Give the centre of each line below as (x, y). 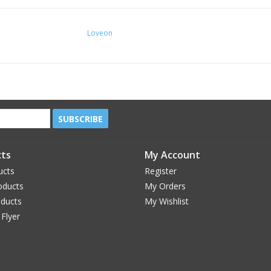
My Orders (165, 186)
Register (161, 171)
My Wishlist (167, 201)
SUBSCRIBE (80, 119)
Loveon (100, 33)
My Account (172, 155)
